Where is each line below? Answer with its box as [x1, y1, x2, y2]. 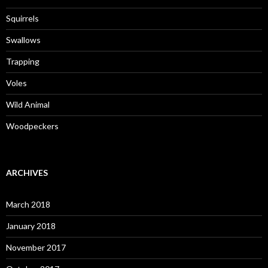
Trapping [6, 56, 39, 66]
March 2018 [6, 199, 50, 209]
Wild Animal [6, 99, 50, 109]
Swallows [6, 35, 41, 45]
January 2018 [6, 221, 56, 231]
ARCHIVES [6, 167, 48, 178]
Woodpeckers [6, 121, 59, 131]
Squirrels [6, 13, 39, 23]
